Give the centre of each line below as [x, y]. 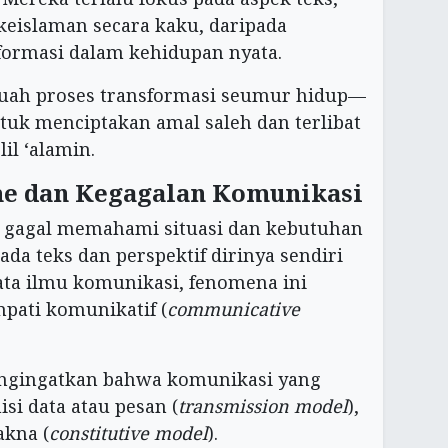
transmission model [263, 405]
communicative [233, 308]
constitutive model [128, 432]
